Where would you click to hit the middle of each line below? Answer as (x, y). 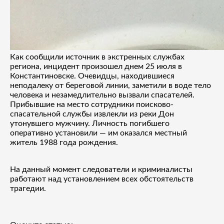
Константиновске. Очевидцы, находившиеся (92, 76)
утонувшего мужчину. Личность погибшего (90, 123)
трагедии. (28, 188)
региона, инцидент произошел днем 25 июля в (96, 66)
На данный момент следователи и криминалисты (101, 169)
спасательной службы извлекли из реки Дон (92, 114)
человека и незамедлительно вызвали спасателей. (102, 95)
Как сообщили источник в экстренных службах (97, 57)
